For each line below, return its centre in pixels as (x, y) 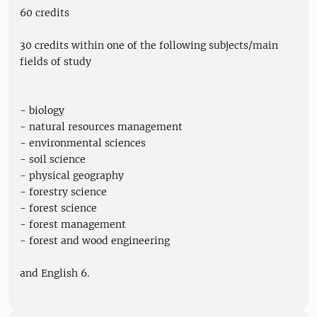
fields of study (56, 62)
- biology (42, 110)
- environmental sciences (83, 143)
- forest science (58, 208)
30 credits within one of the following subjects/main (149, 45)
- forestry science (63, 192)
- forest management (73, 224)
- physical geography (72, 175)
